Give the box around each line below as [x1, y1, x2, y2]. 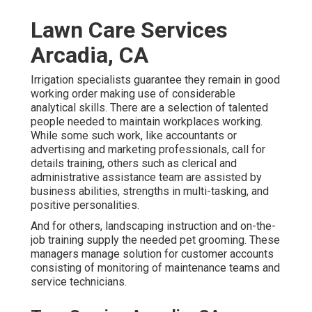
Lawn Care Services [31, 17, 228, 44]
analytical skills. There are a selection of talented [31, 101, 268, 115]
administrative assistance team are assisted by [31, 171, 262, 185]
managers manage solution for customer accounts [31, 247, 274, 261]
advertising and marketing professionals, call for [31, 143, 265, 157]
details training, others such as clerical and [31, 157, 237, 171]
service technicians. [31, 275, 127, 289]
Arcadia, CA [31, 42, 148, 69]
